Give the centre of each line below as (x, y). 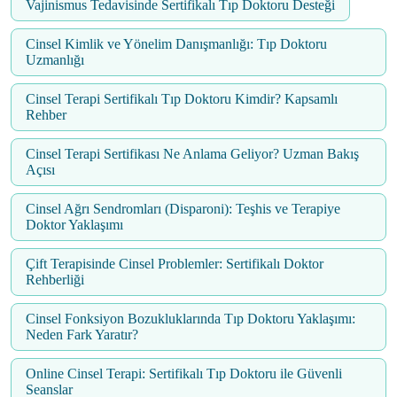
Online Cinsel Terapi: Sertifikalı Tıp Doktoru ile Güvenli (184, 374)
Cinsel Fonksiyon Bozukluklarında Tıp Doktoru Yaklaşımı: (191, 319)
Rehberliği (55, 280)
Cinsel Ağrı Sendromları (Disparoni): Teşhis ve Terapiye (183, 209)
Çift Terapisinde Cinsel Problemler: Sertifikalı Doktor (175, 264)
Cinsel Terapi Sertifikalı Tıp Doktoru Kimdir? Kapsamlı (182, 99)
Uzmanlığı (55, 60)
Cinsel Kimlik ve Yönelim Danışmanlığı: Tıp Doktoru (176, 44)
